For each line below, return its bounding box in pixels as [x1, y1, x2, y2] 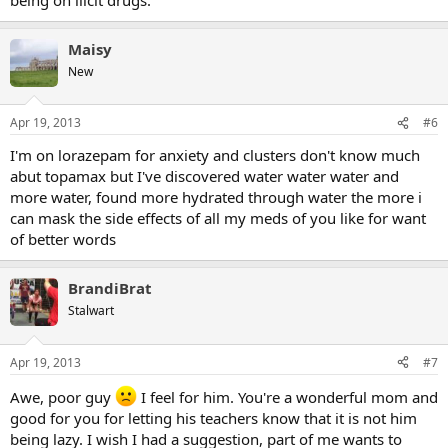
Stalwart [68, 302, 114, 319]
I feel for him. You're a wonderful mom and [137, 386, 438, 407]
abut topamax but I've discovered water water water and [10, 166, 399, 186]
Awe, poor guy [10, 386, 115, 407]
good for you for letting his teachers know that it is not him [10, 407, 417, 428]
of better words [10, 229, 116, 249]
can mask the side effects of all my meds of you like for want [10, 208, 426, 228]
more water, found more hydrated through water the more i [10, 187, 422, 207]
